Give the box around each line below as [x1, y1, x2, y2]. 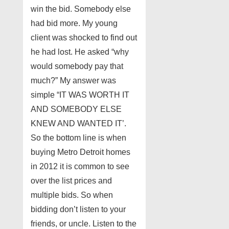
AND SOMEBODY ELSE [31, 105, 122, 114]
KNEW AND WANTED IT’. [31, 119, 126, 128]
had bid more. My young [31, 19, 118, 28]
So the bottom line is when [31, 133, 126, 143]
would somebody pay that [31, 62, 123, 71]
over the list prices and [31, 176, 112, 186]
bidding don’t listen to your [31, 205, 126, 214]
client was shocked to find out [31, 33, 137, 42]
